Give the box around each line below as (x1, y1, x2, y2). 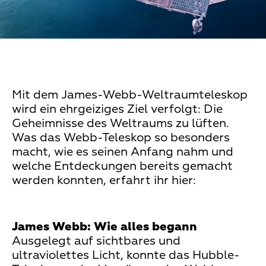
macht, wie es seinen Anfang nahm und (12, 145, 233, 158)
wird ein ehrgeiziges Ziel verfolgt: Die (12, 103, 223, 115)
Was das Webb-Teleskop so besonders (12, 131, 230, 144)
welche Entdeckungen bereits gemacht (12, 160, 233, 172)
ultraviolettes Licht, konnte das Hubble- (12, 249, 240, 261)
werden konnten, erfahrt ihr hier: (12, 174, 196, 186)
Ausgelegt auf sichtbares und (12, 235, 180, 247)
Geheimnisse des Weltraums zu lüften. (12, 117, 229, 129)
